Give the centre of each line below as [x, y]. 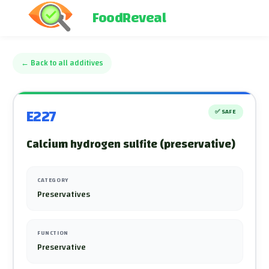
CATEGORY [53, 180]
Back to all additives [67, 63]
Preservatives [64, 194]
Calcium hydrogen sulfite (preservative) [131, 144]
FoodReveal [129, 18]
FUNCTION [53, 233]
